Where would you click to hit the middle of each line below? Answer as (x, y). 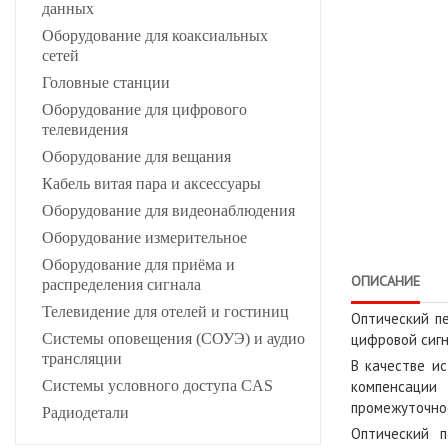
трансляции (82, 358)
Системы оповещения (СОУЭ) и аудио (173, 338)
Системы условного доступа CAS (157, 385)
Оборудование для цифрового (144, 109)
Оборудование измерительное (144, 237)
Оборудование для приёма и (138, 264)
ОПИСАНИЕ (385, 280)
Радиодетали (85, 412)
